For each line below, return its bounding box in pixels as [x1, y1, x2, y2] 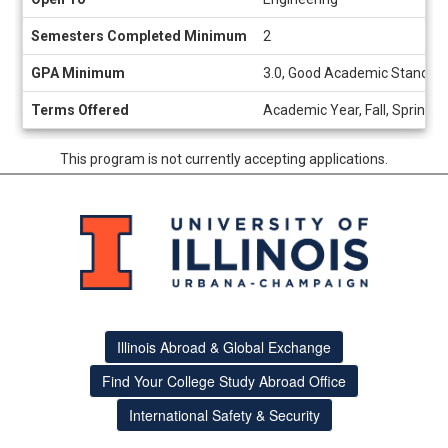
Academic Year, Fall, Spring [263, 101, 433, 118]
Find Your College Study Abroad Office [102, 370, 346, 391]
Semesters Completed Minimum [31, 27, 247, 44]
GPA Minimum [31, 64, 125, 81]
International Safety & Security [128, 404, 320, 425]
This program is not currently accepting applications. [60, 150, 388, 167]
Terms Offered [31, 101, 129, 118]
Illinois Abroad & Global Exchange [117, 336, 331, 357]
